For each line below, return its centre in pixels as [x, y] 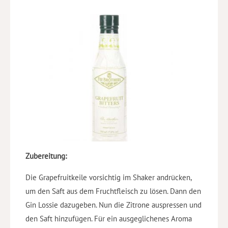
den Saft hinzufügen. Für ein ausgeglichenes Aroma [109, 219]
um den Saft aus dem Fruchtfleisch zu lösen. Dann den [113, 191]
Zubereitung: [46, 156]
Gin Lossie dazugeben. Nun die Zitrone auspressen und [113, 205]
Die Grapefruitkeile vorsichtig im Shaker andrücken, [108, 178]
